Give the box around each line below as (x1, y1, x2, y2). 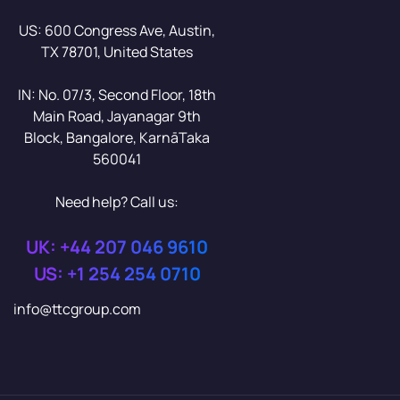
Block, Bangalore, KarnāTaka (24, 127, 210, 147)
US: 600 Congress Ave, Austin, (19, 20, 215, 40)
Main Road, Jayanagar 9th (33, 105, 201, 126)
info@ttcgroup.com (13, 298, 141, 319)
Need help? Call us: (55, 191, 179, 212)
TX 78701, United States (41, 41, 193, 62)
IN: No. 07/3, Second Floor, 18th (18, 84, 216, 104)
